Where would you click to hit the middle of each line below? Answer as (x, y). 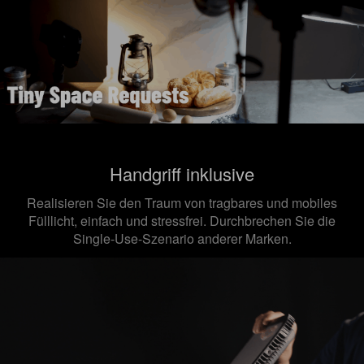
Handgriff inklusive (182, 173)
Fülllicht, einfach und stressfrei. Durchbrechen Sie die (182, 220)
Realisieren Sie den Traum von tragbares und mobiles (182, 202)
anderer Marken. (244, 238)
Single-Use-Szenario (135, 238)
